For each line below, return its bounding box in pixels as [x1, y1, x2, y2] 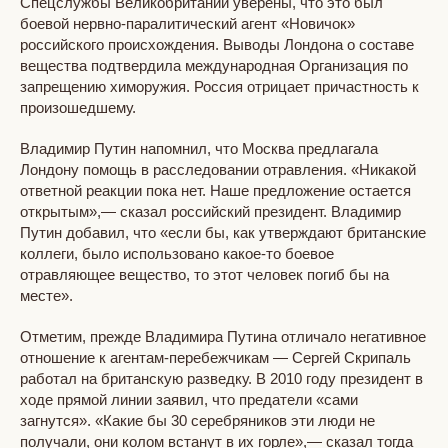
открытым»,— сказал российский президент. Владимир [20, 202, 401, 220]
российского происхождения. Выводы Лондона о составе [20, 35, 414, 53]
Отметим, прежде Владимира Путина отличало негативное [20, 327, 426, 345]
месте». [20, 286, 73, 304]
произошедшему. [20, 98, 136, 116]
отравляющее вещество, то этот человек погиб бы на [20, 265, 389, 283]
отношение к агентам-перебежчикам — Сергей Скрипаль [20, 348, 411, 366]
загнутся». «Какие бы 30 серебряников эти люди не [20, 411, 375, 429]
